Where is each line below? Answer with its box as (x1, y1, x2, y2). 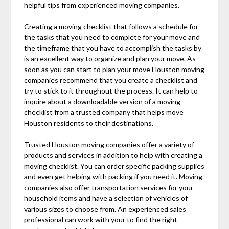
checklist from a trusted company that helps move (24, 108, 184, 117)
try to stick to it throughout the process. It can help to (24, 86, 198, 96)
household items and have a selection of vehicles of (24, 194, 188, 203)
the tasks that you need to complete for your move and (24, 33, 200, 42)
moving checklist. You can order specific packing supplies (24, 162, 205, 171)
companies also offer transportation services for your (24, 183, 194, 192)
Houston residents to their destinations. (24, 119, 154, 128)
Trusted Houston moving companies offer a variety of (24, 140, 195, 149)
